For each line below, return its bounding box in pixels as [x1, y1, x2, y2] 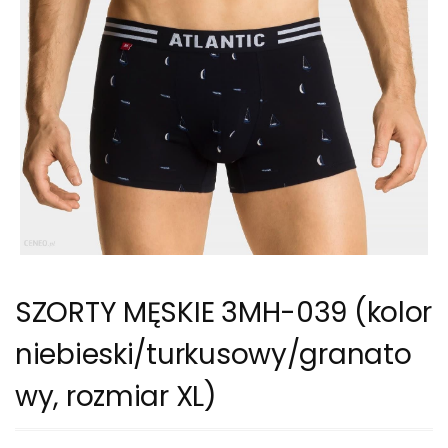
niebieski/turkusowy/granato [15, 334, 412, 374]
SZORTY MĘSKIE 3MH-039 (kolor [15, 292, 433, 332]
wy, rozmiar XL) [15, 376, 217, 416]
